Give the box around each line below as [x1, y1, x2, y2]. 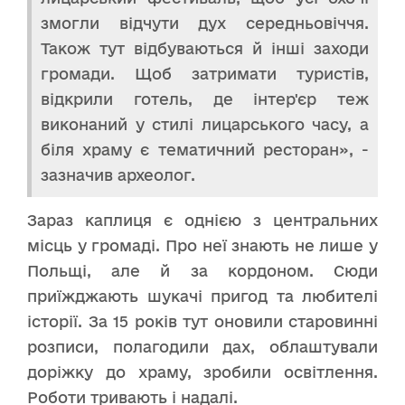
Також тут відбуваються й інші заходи [41, 40, 369, 58]
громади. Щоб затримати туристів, [41, 65, 369, 83]
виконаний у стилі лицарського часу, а [41, 116, 369, 134]
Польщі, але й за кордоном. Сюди [27, 262, 378, 280]
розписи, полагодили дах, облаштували [27, 338, 378, 356]
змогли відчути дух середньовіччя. [41, 14, 369, 33]
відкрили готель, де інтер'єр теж [41, 90, 369, 108]
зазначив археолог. [41, 166, 195, 184]
